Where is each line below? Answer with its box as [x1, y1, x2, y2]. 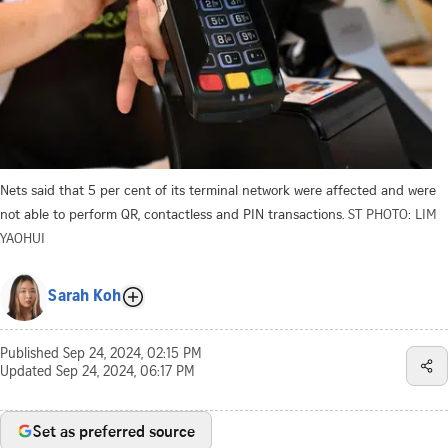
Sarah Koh [48, 288, 121, 305]
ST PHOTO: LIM [348, 203, 437, 223]
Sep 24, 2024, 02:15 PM [63, 347, 202, 362]
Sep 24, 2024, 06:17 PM [56, 365, 195, 380]
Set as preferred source [33, 419, 195, 442]
